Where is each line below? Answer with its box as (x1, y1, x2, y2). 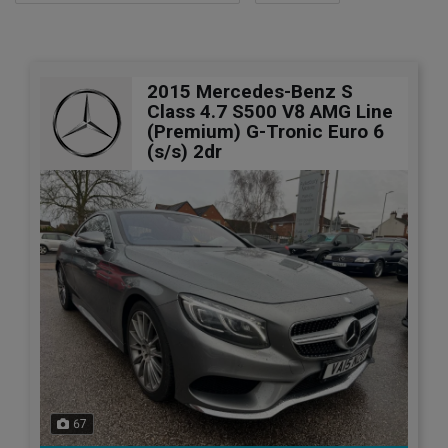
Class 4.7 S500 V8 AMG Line (147, 99, 393, 123)
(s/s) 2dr (147, 139, 222, 163)
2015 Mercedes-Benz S (147, 79, 353, 103)
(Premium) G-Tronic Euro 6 (147, 119, 384, 143)
